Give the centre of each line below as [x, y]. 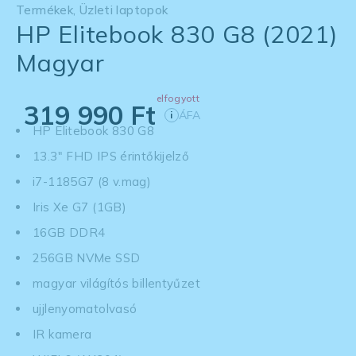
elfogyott [178, 98]
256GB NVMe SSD [87, 257]
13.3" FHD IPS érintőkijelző [111, 156]
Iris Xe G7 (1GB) [79, 207]
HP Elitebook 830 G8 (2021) [177, 34]
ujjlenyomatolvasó [85, 308]
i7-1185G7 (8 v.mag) [92, 181]
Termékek [44, 10]
